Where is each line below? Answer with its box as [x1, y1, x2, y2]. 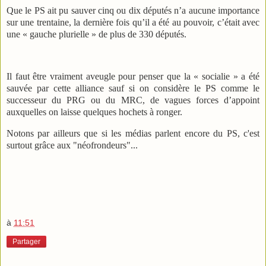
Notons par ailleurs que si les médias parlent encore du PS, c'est [7, 128, 259, 139]
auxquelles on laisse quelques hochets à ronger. [7, 107, 182, 118]
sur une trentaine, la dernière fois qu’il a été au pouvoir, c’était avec [7, 17, 259, 27]
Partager [12, 237, 40, 246]
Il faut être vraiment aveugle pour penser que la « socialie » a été [7, 71, 259, 82]
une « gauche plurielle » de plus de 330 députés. [7, 28, 186, 39]
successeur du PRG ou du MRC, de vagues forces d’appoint [7, 95, 259, 106]
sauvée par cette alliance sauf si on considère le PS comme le [7, 83, 259, 94]
